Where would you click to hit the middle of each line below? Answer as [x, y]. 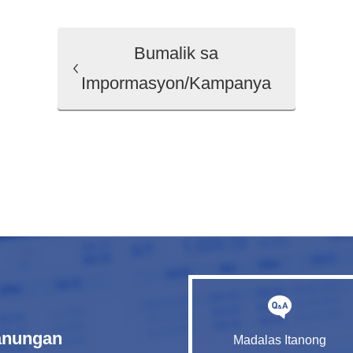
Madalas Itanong [280, 340]
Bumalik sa [176, 53]
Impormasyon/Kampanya [176, 83]
